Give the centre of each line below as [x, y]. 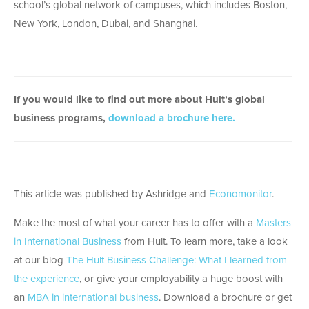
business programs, [61, 119]
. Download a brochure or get [225, 298]
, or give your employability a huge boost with [181, 279]
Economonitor [240, 195]
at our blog [40, 261]
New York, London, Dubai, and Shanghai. [106, 24]
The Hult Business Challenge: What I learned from [177, 261]
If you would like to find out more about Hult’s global [139, 100]
